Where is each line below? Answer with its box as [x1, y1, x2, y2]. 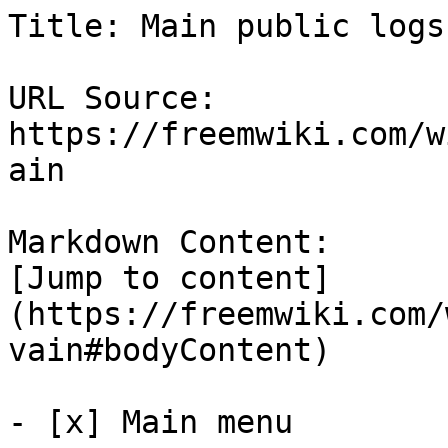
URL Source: [8, 80, 217, 116]
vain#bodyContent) [8, 332, 331, 368]
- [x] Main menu [8, 404, 312, 440]
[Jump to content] [8, 260, 331, 296]
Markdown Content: [8, 224, 331, 260]
